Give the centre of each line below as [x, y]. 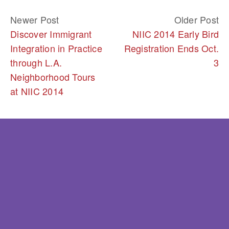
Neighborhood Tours [53, 77]
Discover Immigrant [51, 34]
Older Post [196, 19]
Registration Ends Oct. [171, 48]
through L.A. [36, 62]
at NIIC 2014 [37, 91]
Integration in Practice [56, 48]
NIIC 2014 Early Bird [176, 34]
